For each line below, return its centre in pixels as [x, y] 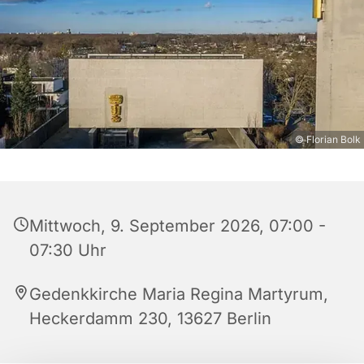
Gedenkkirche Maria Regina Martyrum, [179, 295]
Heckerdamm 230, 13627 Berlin [150, 319]
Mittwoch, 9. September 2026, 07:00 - [178, 226]
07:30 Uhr [68, 251]
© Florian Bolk [328, 140]
